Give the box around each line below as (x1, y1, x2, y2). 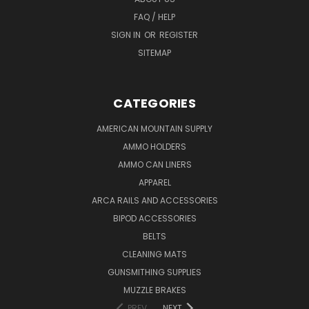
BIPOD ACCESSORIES (112, 212, 197, 224)
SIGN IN (111, 28, 143, 41)
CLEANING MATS (122, 248, 187, 260)
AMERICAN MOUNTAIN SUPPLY (97, 122, 212, 134)
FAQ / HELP (134, 10, 175, 23)
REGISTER (159, 28, 198, 41)
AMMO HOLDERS (123, 140, 186, 152)
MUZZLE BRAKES (123, 283, 186, 296)
